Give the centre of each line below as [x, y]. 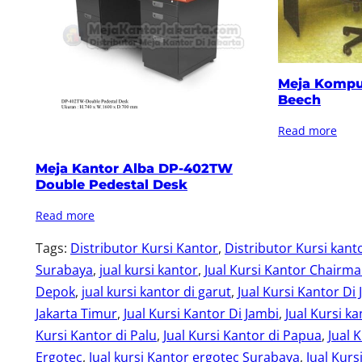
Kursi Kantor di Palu [96, 335]
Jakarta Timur [76, 313]
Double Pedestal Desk [112, 184]
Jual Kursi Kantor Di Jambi [201, 313]
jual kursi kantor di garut [156, 291]
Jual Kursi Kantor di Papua [242, 335]
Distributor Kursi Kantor [144, 248]
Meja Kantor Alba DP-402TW [134, 168]
